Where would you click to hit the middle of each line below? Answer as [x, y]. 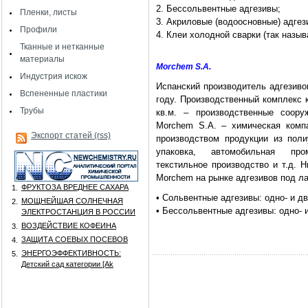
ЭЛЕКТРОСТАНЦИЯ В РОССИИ [78, 212]
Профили [38, 30]
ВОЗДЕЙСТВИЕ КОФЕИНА [69, 225]
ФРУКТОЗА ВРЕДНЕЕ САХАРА [75, 187]
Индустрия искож [54, 76]
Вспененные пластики [64, 93]
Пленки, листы [48, 12]
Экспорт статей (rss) [71, 135]
